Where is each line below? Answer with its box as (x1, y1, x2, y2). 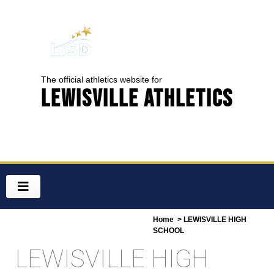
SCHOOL (153, 226, 184, 235)
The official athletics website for (41, 75, 162, 84)
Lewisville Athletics (41, 84, 233, 112)
